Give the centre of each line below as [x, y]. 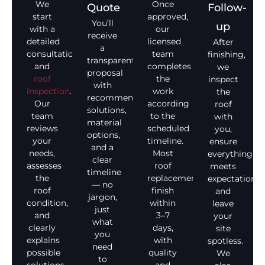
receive [102, 36]
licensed [164, 42]
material [104, 123]
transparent [111, 61]
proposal [105, 73]
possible [43, 253]
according [168, 104]
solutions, [107, 110]
